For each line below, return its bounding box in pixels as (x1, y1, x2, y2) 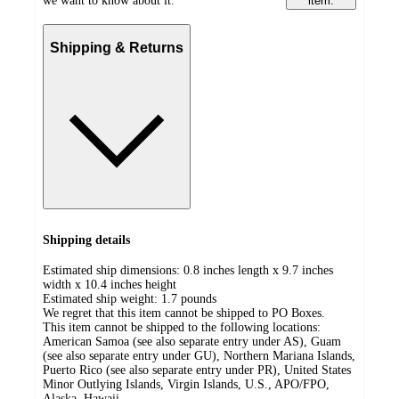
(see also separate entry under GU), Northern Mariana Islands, (43, 349, 355, 363)
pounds (181, 292, 216, 306)
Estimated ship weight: (43, 292, 161, 306)
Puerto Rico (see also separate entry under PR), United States (43, 363, 351, 378)
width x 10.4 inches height (43, 278, 176, 292)
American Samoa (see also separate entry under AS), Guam (43, 335, 341, 349)
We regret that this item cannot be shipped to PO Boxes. (43, 306, 325, 321)
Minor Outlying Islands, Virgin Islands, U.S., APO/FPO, (43, 378, 330, 392)
